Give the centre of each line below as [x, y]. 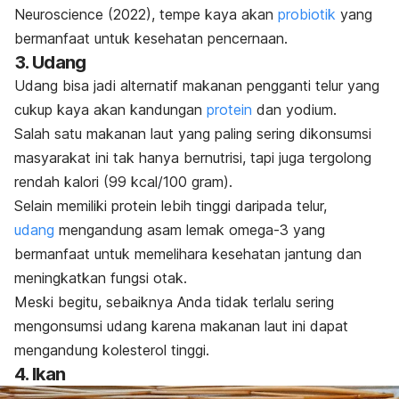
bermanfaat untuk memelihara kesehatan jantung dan [188, 253]
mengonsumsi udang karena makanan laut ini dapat [181, 326]
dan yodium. [294, 109]
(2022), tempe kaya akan [191, 14]
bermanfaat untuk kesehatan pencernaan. [151, 38]
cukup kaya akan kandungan [110, 109]
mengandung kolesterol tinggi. [112, 350]
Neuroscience [59, 14]
